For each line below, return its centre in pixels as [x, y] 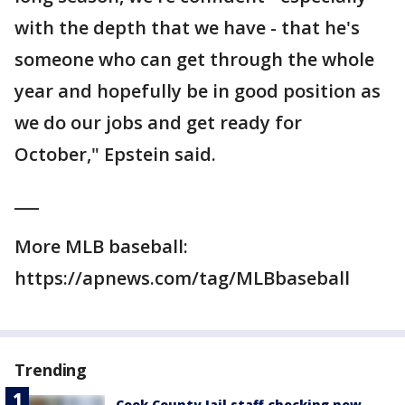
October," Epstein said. [115, 155]
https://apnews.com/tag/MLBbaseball [182, 278]
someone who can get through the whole [194, 60]
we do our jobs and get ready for [158, 123]
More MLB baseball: [101, 247]
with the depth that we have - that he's [187, 28]
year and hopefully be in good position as [198, 91]
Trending [51, 370]
